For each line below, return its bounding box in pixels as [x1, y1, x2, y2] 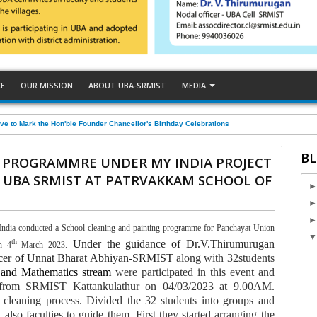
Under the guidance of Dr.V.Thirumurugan [67, 238, 275, 250]
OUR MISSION [21, 80, 74, 91]
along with [175, 252, 227, 264]
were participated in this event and [115, 266, 275, 278]
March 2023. [16, 240, 68, 250]
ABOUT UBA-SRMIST [88, 80, 167, 91]
